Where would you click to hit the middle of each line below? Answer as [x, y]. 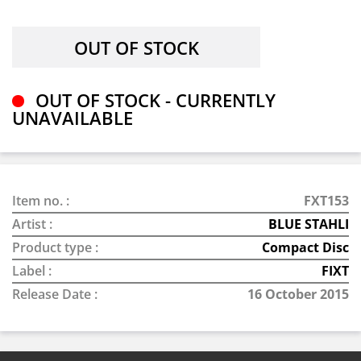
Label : [32, 271]
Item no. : [41, 201]
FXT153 [326, 201]
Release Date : [55, 294]
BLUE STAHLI [309, 224]
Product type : [55, 247]
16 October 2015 [298, 294]
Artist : [32, 224]
